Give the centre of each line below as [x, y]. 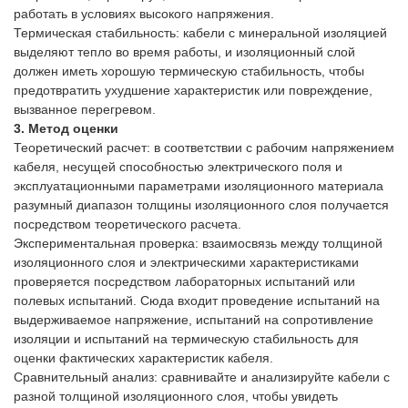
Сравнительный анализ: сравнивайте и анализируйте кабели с [202, 377]
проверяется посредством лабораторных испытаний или [184, 281]
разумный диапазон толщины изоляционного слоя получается [201, 205]
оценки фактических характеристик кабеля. [143, 358]
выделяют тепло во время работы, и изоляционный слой [184, 52]
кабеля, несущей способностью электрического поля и [178, 167]
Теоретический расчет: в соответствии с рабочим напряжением [204, 148]
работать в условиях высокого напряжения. [144, 14]
